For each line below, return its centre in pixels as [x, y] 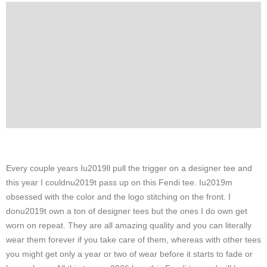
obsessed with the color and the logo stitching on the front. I [118, 197]
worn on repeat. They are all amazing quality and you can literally [129, 226]
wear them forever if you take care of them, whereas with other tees [133, 240]
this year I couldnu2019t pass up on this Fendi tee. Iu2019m [119, 183]
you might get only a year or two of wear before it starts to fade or [129, 254]
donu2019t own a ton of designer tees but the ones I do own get [127, 211]
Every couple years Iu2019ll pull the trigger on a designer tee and [129, 168]
